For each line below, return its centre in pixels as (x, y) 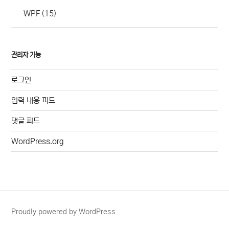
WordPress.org (38, 141)
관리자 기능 (26, 55)
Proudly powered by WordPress (64, 212)
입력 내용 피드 (33, 100)
